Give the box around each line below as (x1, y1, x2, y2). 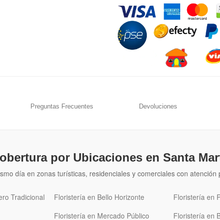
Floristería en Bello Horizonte (54, 192, 144, 202)
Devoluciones (139, 103, 178, 110)
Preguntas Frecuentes (30, 103, 93, 110)
